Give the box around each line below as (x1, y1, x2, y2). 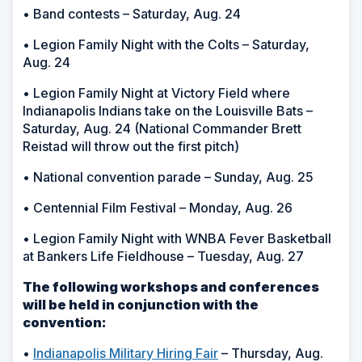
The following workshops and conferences (23, 278, 319, 295)
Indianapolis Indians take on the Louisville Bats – (23, 102, 313, 119)
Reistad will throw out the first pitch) (23, 137, 239, 154)
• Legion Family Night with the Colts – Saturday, (23, 36, 309, 53)
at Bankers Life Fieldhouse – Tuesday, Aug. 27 (23, 247, 304, 264)
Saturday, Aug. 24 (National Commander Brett (23, 120, 301, 137)
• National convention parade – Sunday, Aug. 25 (23, 168, 314, 185)
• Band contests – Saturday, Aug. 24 (23, 5, 241, 22)
